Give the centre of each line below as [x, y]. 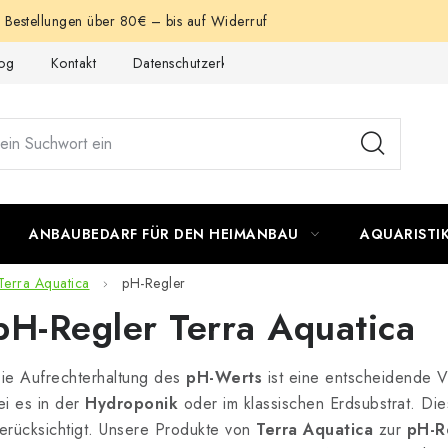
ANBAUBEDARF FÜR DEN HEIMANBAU [164, 234]
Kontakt [73, 62]
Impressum [337, 62]
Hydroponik [131, 403]
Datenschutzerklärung [200, 62]
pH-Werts [224, 377]
